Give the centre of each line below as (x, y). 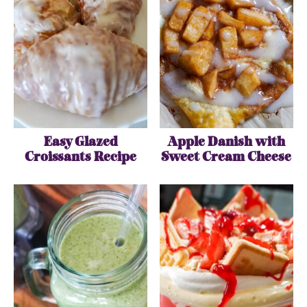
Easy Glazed (81, 143)
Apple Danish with (226, 143)
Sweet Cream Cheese (226, 158)
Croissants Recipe (81, 158)
